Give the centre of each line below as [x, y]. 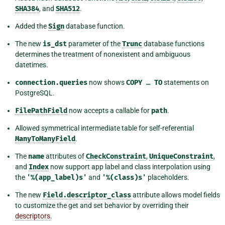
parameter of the [94, 43]
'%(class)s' [124, 177]
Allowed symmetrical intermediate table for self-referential [104, 128]
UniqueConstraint [181, 156]
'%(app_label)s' [57, 177]
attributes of [65, 156]
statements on [186, 82]
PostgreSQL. [35, 93]
